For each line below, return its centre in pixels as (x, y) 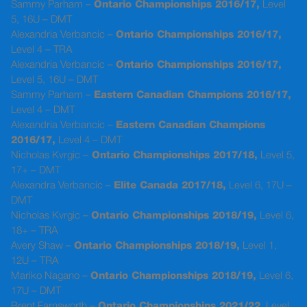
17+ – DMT (36, 171)
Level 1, (258, 246)
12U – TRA (35, 261)
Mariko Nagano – (51, 277)
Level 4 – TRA (41, 50)
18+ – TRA (34, 231)
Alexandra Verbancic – (62, 186)
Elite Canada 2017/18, (170, 186)
